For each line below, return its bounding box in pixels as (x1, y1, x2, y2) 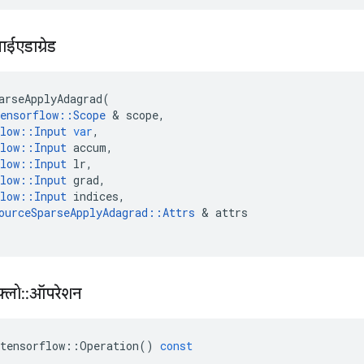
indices (73, 188, 119, 204)
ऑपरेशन (29, 283, 85, 304)
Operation (80, 337, 139, 353)
